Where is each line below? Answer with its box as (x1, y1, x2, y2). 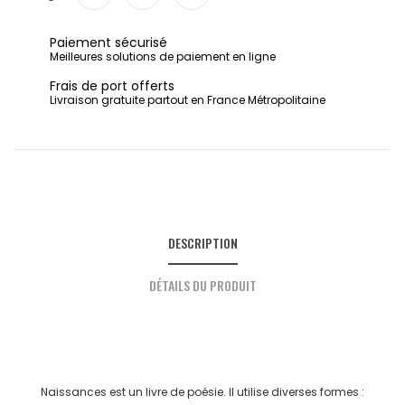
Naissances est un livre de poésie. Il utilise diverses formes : (41, 384, 364, 400)
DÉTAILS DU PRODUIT (148, 276, 257, 296)
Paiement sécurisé (50, 33, 167, 52)
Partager (76, 18, 128, 36)
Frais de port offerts (50, 77, 174, 96)
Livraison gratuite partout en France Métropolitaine (50, 92, 325, 108)
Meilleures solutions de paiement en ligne (50, 49, 276, 65)
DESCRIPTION (167, 233, 238, 253)
